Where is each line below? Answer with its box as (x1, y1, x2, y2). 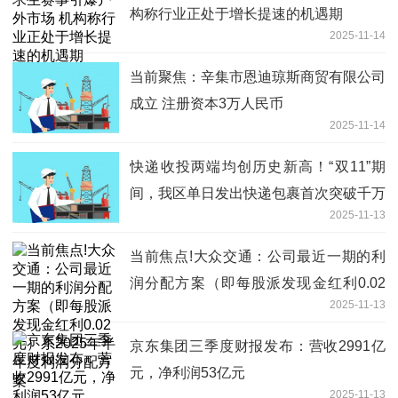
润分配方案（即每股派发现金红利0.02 (130, 275, 386, 291)
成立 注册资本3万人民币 (130, 96, 283, 112)
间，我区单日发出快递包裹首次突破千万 (130, 186, 386, 202)
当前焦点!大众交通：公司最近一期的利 (130, 249, 386, 265)
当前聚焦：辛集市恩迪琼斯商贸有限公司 (130, 69, 386, 85)
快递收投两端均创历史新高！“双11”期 (130, 159, 386, 175)
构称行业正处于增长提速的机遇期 (130, 6, 343, 22)
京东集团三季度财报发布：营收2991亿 (130, 338, 386, 354)
